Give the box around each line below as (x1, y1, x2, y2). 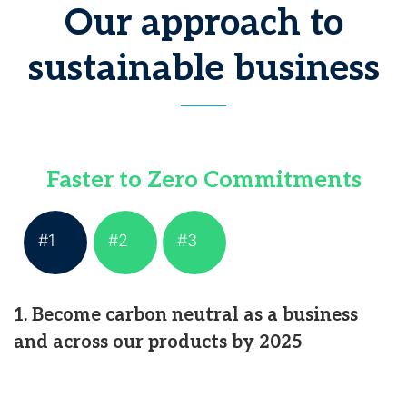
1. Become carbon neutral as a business (14, 304, 358, 326)
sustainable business (27, 47, 380, 91)
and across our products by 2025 (14, 332, 303, 353)
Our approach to (64, 2, 343, 45)
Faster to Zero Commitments (45, 166, 362, 194)
